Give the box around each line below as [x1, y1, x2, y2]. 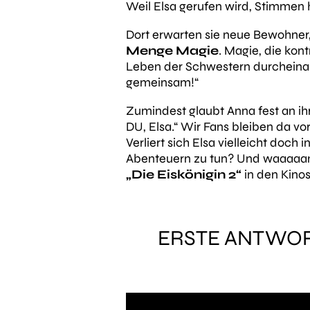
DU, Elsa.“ [126, 119, 181, 135]
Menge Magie [126, 43, 219, 59]
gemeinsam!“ [126, 75, 199, 91]
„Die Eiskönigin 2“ [126, 167, 241, 183]
